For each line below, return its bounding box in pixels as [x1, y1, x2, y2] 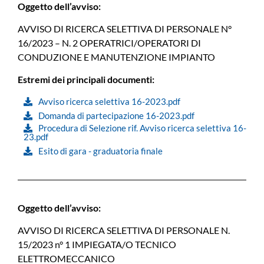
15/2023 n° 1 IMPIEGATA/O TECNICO [18, 239, 176, 250]
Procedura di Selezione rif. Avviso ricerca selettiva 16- [38, 122, 246, 133]
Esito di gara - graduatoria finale [38, 145, 163, 156]
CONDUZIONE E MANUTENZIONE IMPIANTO [18, 51, 215, 63]
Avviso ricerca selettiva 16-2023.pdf [38, 95, 180, 107]
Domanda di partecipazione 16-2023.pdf [38, 110, 194, 121]
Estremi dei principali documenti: [18, 74, 154, 85]
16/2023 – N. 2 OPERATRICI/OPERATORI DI [18, 37, 201, 49]
